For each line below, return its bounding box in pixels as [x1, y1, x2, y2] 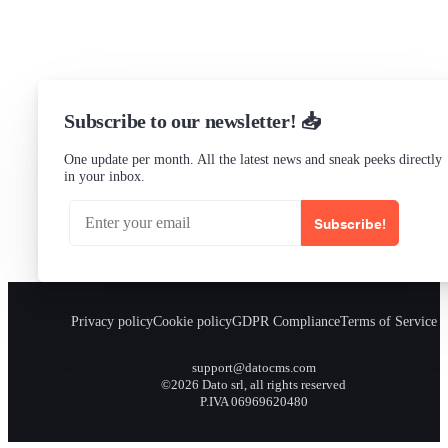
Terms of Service [340, 313, 437, 330]
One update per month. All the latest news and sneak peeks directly [64, 150, 443, 167]
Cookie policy [153, 313, 232, 330]
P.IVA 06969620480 [200, 395, 308, 410]
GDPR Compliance [232, 313, 340, 330]
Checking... [221, 3, 287, 20]
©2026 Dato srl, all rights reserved [161, 378, 347, 393]
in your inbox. [64, 167, 146, 184]
